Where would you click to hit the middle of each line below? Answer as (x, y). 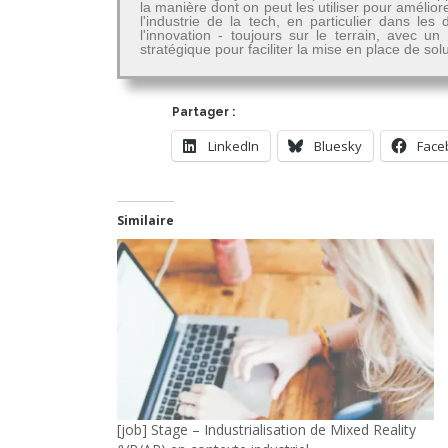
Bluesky (338, 146)
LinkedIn (233, 146)
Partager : (203, 112)
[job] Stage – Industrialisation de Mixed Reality (266, 429)
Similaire (145, 220)
